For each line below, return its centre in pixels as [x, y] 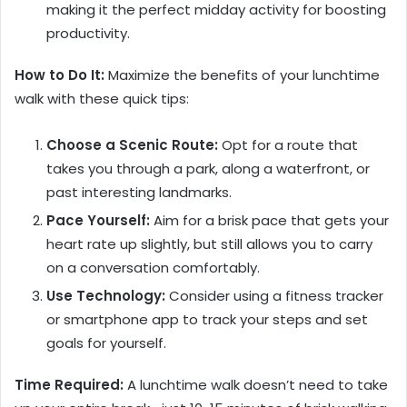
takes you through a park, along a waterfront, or [208, 168]
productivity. [88, 33]
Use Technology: [106, 295]
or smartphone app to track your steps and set [207, 319]
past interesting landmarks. [139, 192]
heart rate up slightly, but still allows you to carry [209, 243]
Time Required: [69, 384]
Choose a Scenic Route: [132, 144]
